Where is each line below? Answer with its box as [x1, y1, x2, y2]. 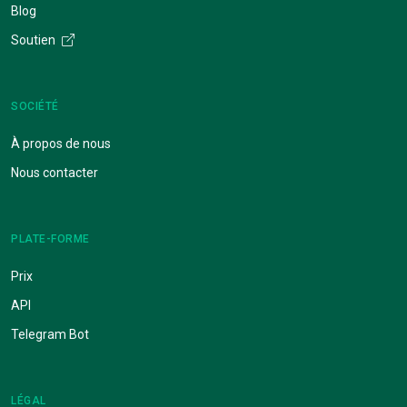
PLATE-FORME [11, 232, 90, 245]
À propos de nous [11, 135, 111, 151]
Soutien [11, 32, 58, 47]
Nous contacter [11, 164, 98, 180]
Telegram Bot [11, 326, 89, 342]
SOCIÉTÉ [11, 99, 59, 113]
